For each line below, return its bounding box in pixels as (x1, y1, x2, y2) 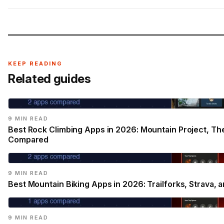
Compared (8, 134, 49, 144)
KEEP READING (8, 59, 62, 67)
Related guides (8, 71, 91, 86)
